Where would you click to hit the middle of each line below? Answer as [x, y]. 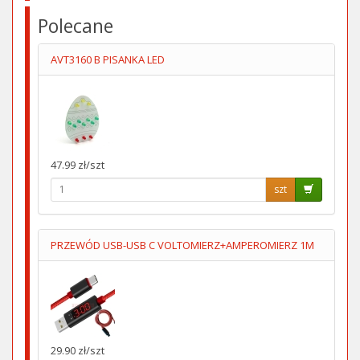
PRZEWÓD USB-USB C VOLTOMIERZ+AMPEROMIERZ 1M [182, 245]
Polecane [76, 25]
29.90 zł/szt [78, 350]
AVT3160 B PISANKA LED [108, 59]
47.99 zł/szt [78, 164]
